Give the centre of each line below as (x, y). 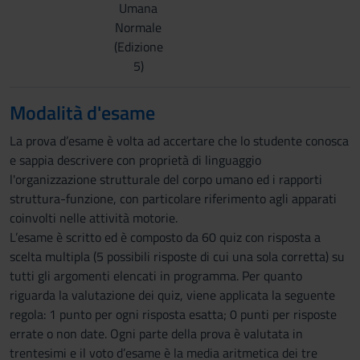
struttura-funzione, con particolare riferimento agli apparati (173, 198)
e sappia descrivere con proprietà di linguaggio (135, 160)
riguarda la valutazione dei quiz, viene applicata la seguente (172, 295)
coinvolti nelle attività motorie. (94, 218)
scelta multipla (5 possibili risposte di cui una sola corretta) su (177, 256)
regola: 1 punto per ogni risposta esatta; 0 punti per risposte (173, 314)
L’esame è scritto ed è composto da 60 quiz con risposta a (165, 237)
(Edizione (138, 47)
